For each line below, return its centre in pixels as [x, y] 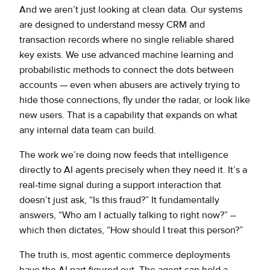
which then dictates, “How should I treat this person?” [131, 230]
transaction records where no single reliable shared [127, 39]
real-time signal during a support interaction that [120, 185]
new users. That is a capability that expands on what [128, 115]
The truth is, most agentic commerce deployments [125, 255]
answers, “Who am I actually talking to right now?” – [127, 215]
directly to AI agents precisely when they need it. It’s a [133, 170]
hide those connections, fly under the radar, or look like [135, 100]
